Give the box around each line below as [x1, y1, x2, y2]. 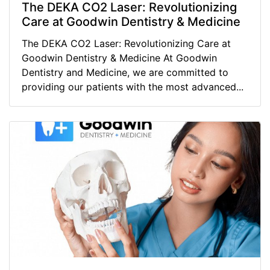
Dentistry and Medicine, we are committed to [22, 66, 228, 78]
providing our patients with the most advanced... [22, 80, 243, 93]
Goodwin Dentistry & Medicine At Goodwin [22, 51, 217, 64]
